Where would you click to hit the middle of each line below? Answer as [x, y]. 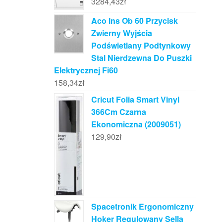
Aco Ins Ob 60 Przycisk [134, 20]
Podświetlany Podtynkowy [141, 45]
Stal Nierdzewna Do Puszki [141, 57]
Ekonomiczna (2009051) [136, 124]
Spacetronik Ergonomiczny [142, 207]
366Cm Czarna [118, 111]
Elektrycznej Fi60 [86, 70]
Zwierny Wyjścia [121, 33]
